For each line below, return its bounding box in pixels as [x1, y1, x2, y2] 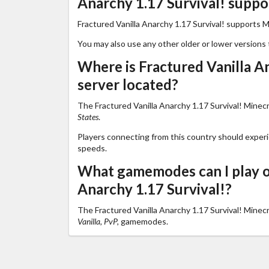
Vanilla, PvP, [77, 216, 121, 226]
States [77, 111, 98, 122]
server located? [77, 75, 178, 93]
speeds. [77, 142, 107, 153]
